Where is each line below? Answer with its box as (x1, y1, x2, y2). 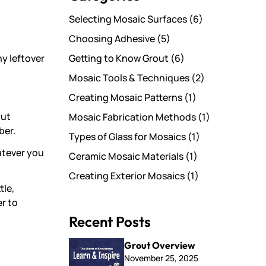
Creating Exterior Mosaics (69, 169, 186, 182)
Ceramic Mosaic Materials (69, 150, 185, 163)
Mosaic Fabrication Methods (69, 110, 198, 123)
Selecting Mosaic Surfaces (69, 12, 189, 26)
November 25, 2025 (124, 252, 199, 264)
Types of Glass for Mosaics (69, 130, 188, 143)
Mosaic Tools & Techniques (69, 71, 191, 84)
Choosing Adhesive (69, 32, 157, 45)
